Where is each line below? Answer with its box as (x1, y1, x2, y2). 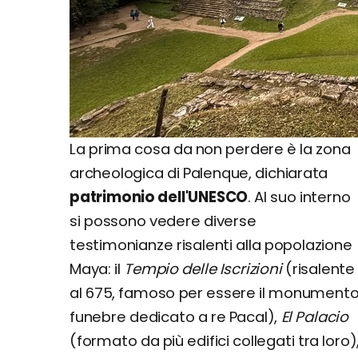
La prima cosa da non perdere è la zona (70, 138, 351, 159)
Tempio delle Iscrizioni (124, 258, 282, 279)
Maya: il (70, 258, 125, 279)
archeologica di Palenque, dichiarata (70, 162, 328, 183)
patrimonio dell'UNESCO (70, 186, 249, 207)
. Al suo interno (248, 186, 351, 207)
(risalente (281, 258, 355, 279)
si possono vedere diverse (70, 210, 257, 231)
